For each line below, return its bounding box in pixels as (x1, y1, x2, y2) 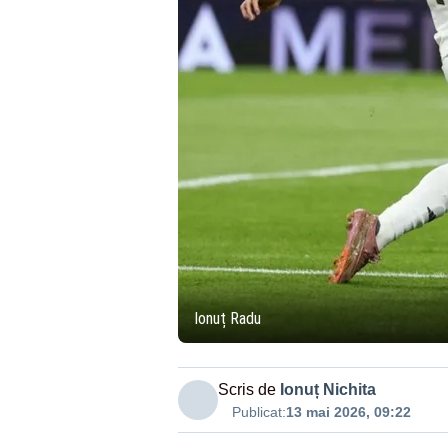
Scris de (217, 381, 276, 398)
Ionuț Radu (193, 309, 261, 328)
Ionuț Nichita (279, 381, 376, 398)
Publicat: (231, 404, 286, 420)
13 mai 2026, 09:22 (285, 404, 411, 420)
